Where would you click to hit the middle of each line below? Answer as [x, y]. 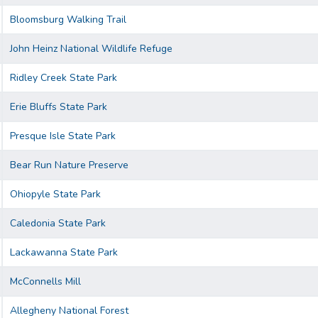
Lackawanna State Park [64, 253]
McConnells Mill [45, 282]
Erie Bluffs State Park [59, 107]
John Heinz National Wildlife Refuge [91, 49]
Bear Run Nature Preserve [69, 165]
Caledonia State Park [58, 224]
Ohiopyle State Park [55, 194]
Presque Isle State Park [63, 136]
